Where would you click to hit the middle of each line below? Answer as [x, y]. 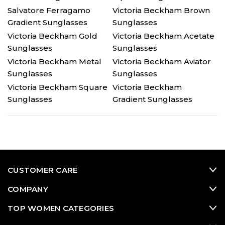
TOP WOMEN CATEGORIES [61, 208]
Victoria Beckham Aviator [162, 62]
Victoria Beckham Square [58, 87]
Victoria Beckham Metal [54, 62]
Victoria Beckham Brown [161, 10]
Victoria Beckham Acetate [163, 36]
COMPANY [28, 189]
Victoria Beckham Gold [52, 36]
